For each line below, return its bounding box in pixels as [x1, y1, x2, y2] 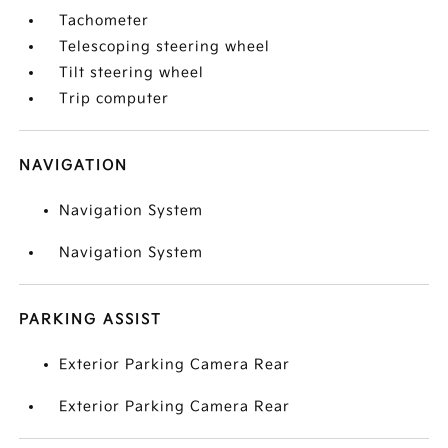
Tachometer [59, 12, 150, 30]
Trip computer [59, 90, 170, 108]
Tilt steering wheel [59, 64, 205, 82]
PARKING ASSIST [19, 311, 163, 329]
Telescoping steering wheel [59, 38, 271, 56]
